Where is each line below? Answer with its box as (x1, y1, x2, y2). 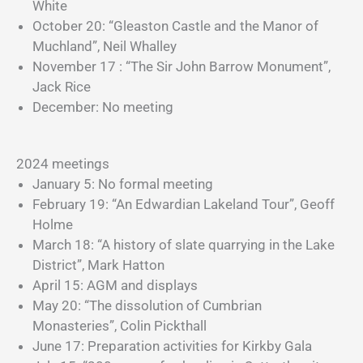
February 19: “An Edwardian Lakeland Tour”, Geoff (32, 196, 335, 212)
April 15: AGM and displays (32, 277, 198, 293)
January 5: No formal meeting (32, 176, 213, 192)
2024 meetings (16, 156, 109, 172)
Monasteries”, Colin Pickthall (32, 318, 207, 334)
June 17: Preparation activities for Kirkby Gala (32, 338, 312, 354)
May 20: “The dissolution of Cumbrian (32, 297, 262, 314)
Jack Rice (32, 78, 91, 95)
